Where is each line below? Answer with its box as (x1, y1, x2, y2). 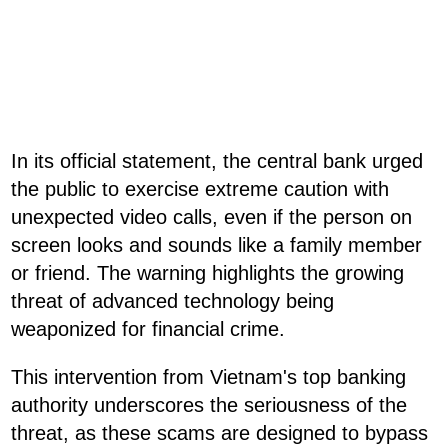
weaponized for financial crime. (11, 317, 285, 340)
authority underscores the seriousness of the (11, 393, 407, 416)
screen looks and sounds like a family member (11, 233, 422, 256)
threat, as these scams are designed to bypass (11, 421, 428, 444)
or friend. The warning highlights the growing (11, 261, 404, 284)
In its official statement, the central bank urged (11, 149, 423, 172)
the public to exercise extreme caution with (11, 177, 389, 200)
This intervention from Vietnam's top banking (11, 365, 406, 388)
